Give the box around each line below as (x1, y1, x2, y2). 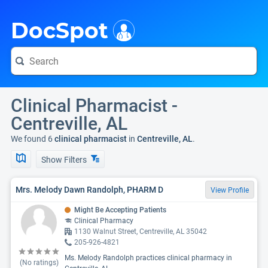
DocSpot (11, 17, 108, 44)
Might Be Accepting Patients (74, 206, 166, 214)
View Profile (211, 186, 249, 194)
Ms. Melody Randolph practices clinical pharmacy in (65, 254, 232, 262)
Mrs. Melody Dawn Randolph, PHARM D (16, 184, 163, 194)
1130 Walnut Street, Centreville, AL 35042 (74, 227, 207, 236)
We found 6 (11, 134, 53, 144)
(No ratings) (19, 258, 59, 267)
